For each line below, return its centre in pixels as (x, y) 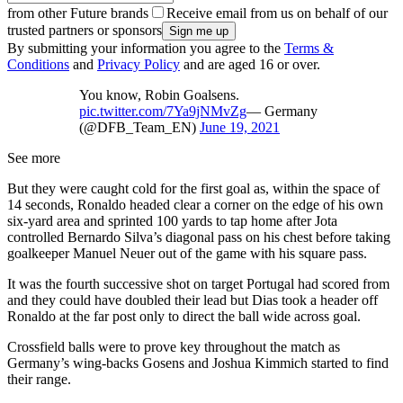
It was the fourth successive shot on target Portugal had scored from (198, 283)
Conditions (38, 64)
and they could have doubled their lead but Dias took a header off (193, 300)
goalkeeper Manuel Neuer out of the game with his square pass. (187, 253)
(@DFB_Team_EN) (139, 127)
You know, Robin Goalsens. (159, 94)
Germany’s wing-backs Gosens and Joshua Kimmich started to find (198, 363)
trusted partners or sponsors (85, 30)
